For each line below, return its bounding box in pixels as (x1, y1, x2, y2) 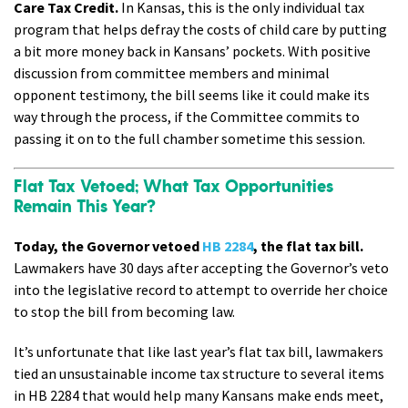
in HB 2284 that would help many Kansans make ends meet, (14, 386, 383, 405)
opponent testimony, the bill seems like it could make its (14, 86, 370, 105)
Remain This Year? (14, 196, 156, 219)
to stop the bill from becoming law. (14, 302, 235, 321)
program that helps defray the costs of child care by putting (14, 20, 387, 39)
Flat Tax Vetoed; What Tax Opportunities (14, 176, 333, 199)
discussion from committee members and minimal (14, 64, 330, 83)
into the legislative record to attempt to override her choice (14, 280, 388, 300)
